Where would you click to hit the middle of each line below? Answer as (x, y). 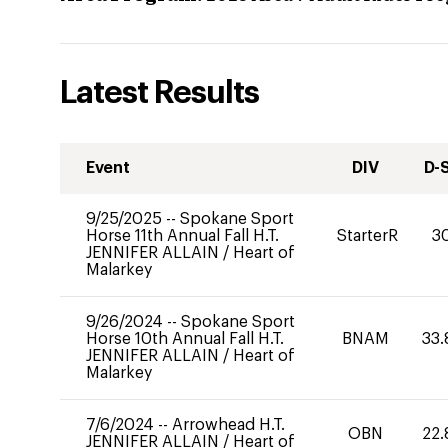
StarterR (368, 236)
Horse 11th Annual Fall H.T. (182, 236)
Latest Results (159, 93)
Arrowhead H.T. (228, 425)
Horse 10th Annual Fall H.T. (185, 339)
